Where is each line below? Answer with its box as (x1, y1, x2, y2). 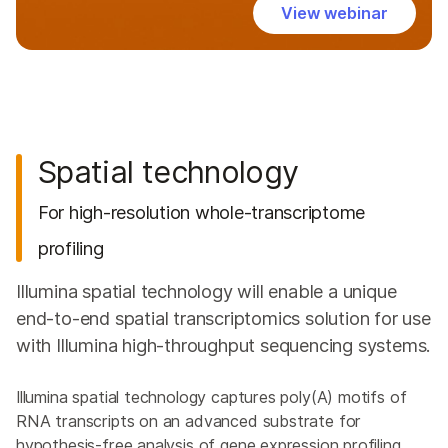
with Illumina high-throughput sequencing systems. (16, 334, 432, 357)
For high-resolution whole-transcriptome (38, 201, 366, 224)
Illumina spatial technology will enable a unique (16, 280, 397, 303)
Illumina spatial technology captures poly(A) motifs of (16, 387, 407, 408)
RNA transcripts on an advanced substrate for (16, 411, 362, 432)
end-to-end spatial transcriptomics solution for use (16, 307, 431, 330)
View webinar (281, 3, 388, 24)
